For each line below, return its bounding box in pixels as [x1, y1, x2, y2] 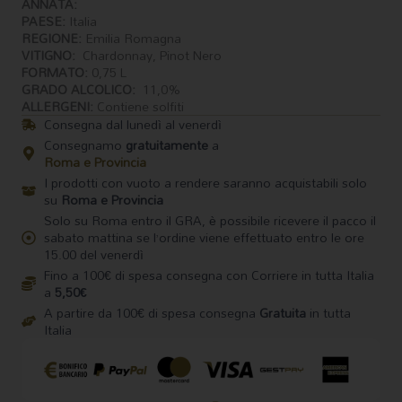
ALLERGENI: [22, 94, 93, 119]
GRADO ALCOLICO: [22, 77, 135, 102]
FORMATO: [22, 60, 88, 85]
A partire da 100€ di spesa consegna [44, 301, 259, 326]
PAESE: [22, 9, 66, 34]
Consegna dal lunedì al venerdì [44, 112, 222, 137]
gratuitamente [126, 133, 208, 158]
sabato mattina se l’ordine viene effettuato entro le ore [44, 225, 364, 250]
